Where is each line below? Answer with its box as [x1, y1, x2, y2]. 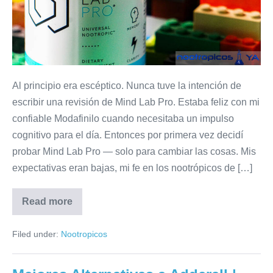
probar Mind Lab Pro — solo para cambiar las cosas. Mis [12, 146, 256, 157]
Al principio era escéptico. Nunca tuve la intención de [12, 80, 241, 91]
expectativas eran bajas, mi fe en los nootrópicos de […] [12, 162, 252, 173]
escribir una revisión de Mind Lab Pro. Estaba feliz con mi [12, 96, 260, 107]
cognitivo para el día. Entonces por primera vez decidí [12, 129, 243, 140]
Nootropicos [61, 229, 107, 239]
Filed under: [12, 229, 58, 239]
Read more [22, 196, 73, 207]
